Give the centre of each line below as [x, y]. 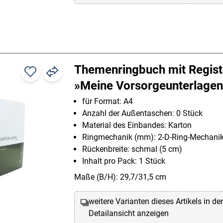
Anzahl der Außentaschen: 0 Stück [142, 113]
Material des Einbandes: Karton [137, 125]
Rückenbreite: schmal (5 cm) [132, 149]
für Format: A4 [108, 102]
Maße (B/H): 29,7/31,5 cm [120, 177]
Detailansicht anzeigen [129, 214]
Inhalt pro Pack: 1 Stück [124, 161]
